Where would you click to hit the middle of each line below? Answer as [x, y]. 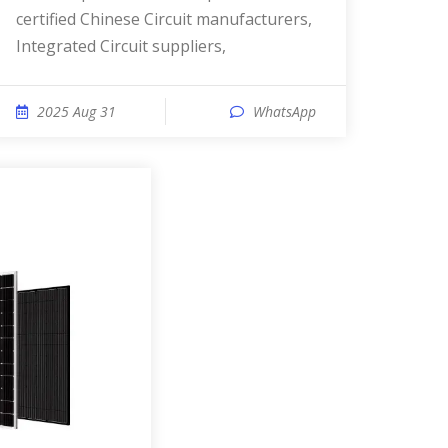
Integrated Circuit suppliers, [121, 46]
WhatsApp [284, 111]
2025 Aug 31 [76, 111]
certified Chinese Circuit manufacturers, [164, 19]
